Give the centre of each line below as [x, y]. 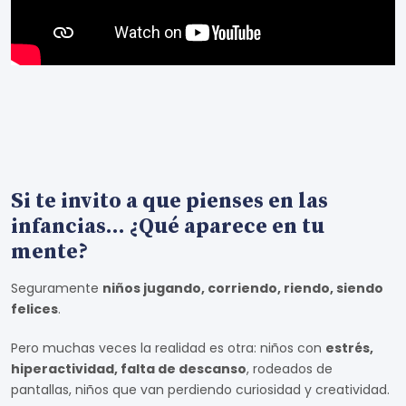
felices [34, 309]
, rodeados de [290, 369]
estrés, [349, 348]
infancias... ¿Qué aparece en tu [168, 227]
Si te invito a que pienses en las [169, 201]
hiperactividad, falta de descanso [129, 369]
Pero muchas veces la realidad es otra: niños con [168, 348]
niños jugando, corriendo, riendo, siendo [243, 288]
